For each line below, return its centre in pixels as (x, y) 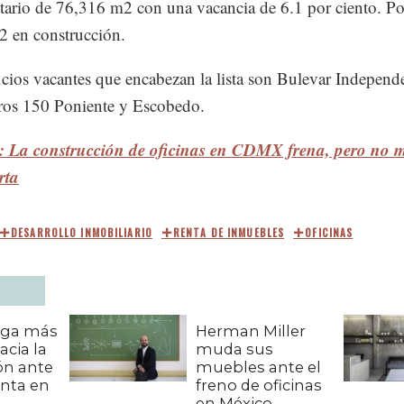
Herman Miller (251, 331)
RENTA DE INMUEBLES (229, 233)
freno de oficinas (259, 386)
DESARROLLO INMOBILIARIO (82, 233)
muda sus (235, 349)
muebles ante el (259, 367)
